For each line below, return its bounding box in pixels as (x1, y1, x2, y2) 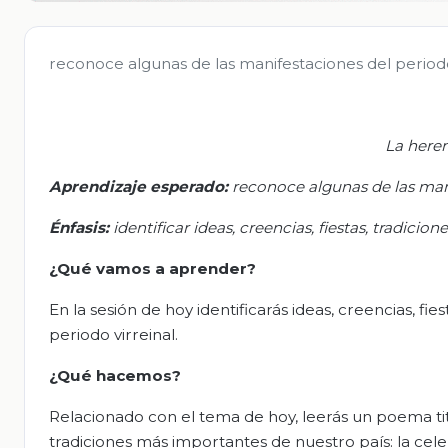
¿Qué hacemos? (49, 365, 181, 385)
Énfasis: (49, 217, 109, 237)
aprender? (169, 258, 260, 278)
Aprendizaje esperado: (49, 176, 228, 196)
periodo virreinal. (49, 324, 178, 344)
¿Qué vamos (49, 258, 155, 278)
